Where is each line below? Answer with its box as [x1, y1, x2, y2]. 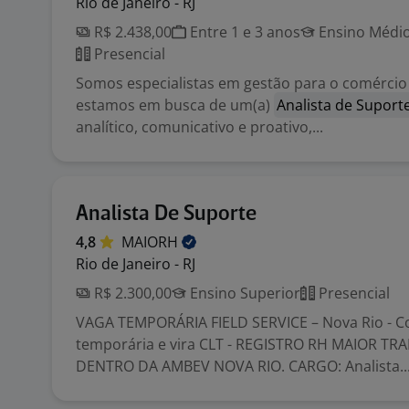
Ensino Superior [186, 283, 300, 303]
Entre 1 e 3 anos [186, 22, 300, 42]
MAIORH [121, 232, 182, 252]
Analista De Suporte [76, 204, 257, 225]
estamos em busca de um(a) [76, 95, 274, 115]
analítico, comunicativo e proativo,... [76, 117, 323, 137]
